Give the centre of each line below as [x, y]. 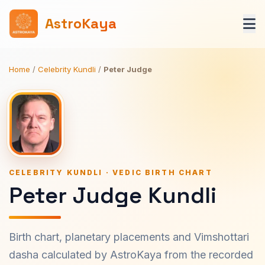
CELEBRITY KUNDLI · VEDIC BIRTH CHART [111, 172]
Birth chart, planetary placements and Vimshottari [129, 237]
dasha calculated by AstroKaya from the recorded [131, 255]
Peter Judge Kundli [113, 195]
